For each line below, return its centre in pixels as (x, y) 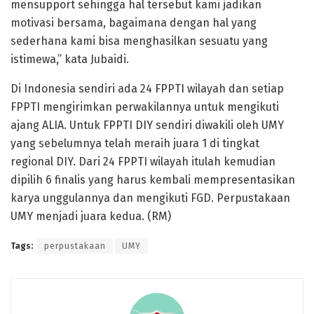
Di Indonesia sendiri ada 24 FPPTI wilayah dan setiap (147, 88)
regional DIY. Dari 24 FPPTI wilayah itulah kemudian (143, 161)
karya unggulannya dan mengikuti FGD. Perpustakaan (150, 198)
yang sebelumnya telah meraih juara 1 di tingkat (135, 143)
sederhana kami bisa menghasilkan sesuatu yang (139, 41)
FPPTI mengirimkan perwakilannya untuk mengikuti (145, 107)
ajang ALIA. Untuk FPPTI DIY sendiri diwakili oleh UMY (147, 125)
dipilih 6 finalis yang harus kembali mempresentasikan (153, 179)
